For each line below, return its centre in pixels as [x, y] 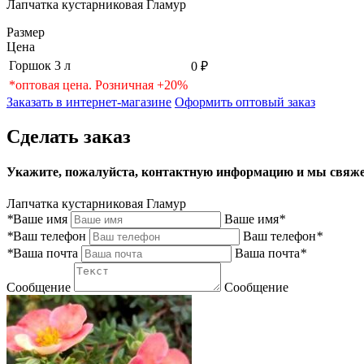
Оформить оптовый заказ [245, 102]
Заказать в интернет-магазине [89, 102]
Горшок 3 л [40, 65]
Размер [26, 32]
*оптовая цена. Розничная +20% [98, 84]
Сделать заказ [69, 136]
